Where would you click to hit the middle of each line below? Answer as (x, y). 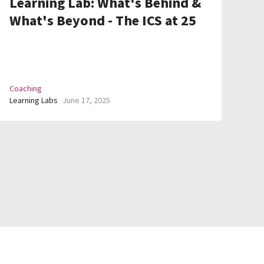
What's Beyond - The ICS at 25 (103, 21)
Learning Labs (34, 101)
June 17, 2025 (86, 101)
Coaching (26, 89)
